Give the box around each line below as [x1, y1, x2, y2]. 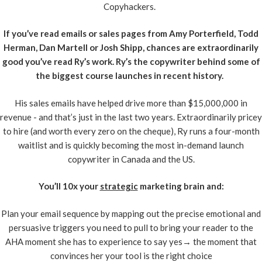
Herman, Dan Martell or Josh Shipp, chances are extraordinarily [4, 42, 258, 53]
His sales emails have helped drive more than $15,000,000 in [15, 97, 247, 108]
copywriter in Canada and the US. [67, 153, 195, 164]
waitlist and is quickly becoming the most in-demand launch [18, 139, 244, 150]
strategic [99, 181, 138, 192]
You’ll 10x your [38, 181, 100, 192]
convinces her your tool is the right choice [50, 250, 212, 261]
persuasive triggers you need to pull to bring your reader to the [9, 222, 253, 233]
